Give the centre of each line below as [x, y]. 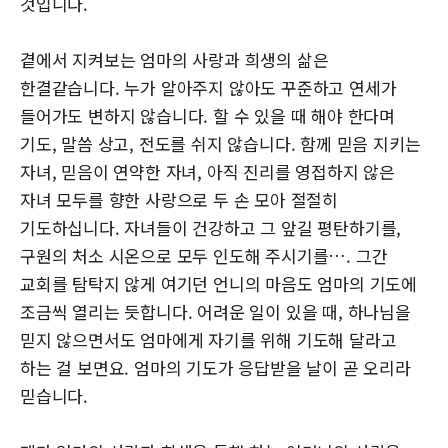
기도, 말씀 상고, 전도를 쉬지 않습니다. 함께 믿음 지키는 [220, 143]
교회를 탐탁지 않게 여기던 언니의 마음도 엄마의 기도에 [218, 283]
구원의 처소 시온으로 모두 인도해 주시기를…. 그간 [204, 255]
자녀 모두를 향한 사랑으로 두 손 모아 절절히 [179, 199]
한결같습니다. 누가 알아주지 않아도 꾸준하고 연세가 [208, 87]
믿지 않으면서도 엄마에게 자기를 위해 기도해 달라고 [208, 339]
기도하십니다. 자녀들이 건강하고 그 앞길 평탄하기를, [211, 227]
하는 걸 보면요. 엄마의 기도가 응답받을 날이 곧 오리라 [215, 367]
